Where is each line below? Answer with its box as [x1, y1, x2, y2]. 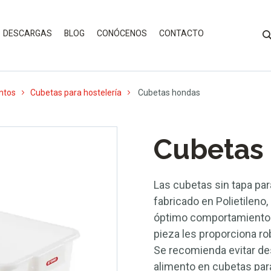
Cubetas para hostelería [30, 87, 122, 97]
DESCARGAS [3, 28, 53, 38]
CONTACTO [159, 28, 204, 38]
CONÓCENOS [97, 28, 148, 38]
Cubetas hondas [135, 87, 200, 97]
